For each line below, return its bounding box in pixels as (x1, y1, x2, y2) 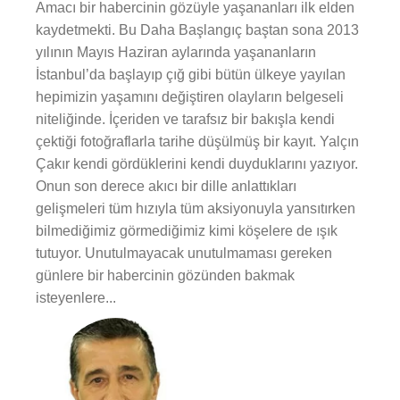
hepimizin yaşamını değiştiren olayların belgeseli (36, 89, 344, 104)
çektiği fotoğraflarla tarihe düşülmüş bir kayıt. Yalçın (36, 134, 359, 149)
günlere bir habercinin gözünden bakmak (36, 268, 295, 283)
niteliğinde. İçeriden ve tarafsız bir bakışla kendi (36, 112, 335, 127)
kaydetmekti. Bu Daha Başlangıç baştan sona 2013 (36, 22, 359, 37)
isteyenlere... (36, 290, 116, 305)
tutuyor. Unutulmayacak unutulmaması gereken (36, 246, 332, 261)
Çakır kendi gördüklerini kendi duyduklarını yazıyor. (36, 156, 358, 171)
